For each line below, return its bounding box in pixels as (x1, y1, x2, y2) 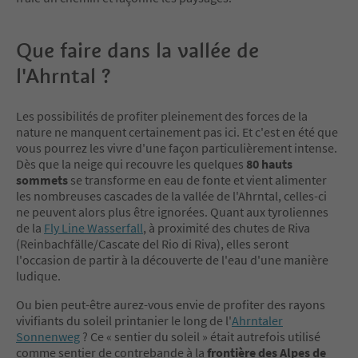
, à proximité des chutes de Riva (143, 219, 310, 236)
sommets (16, 171, 68, 188)
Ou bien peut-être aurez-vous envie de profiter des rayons (16, 296, 325, 312)
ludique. (16, 267, 61, 284)
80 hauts (246, 155, 292, 172)
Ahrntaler (232, 312, 283, 328)
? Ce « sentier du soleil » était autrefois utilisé (80, 328, 320, 344)
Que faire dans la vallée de (16, 37, 259, 63)
